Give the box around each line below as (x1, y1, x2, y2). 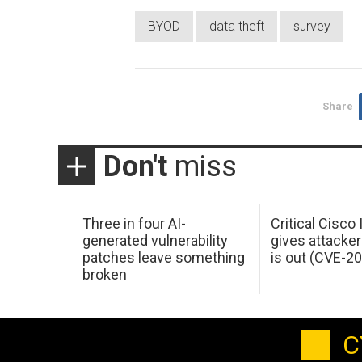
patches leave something (82, 249, 245, 267)
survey (293, 18, 330, 34)
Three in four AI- (82, 215, 186, 233)
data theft (209, 18, 264, 34)
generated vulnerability (82, 232, 228, 250)
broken (82, 266, 127, 284)
